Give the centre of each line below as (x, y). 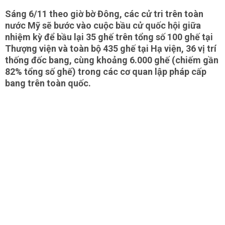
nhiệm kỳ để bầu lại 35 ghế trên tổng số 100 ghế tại (109, 37)
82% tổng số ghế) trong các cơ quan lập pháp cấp (106, 72)
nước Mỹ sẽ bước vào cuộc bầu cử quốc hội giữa (103, 25)
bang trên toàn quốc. (48, 83)
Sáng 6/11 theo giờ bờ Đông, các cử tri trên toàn (104, 14)
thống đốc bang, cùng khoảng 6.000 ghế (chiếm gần (112, 60)
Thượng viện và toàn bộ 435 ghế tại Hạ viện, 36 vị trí (111, 48)
